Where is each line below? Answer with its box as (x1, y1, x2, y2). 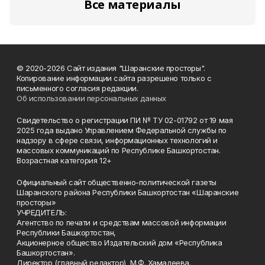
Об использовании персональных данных (17, 93, 166, 103)
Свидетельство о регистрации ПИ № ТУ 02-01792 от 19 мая (17, 115, 233, 125)
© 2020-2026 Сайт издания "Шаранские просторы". (17, 63, 205, 73)
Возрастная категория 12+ (17, 156, 112, 165)
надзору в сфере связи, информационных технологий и (17, 135, 218, 145)
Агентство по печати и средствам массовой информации (17, 218, 227, 227)
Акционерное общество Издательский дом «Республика (17, 238, 222, 247)
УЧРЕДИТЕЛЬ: (17, 208, 67, 217)
